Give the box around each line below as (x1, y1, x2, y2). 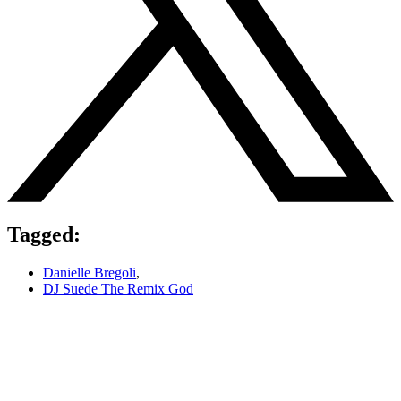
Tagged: (7, 223, 81, 247)
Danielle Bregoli (43, 265, 136, 281)
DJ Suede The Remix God (43, 281, 193, 297)
